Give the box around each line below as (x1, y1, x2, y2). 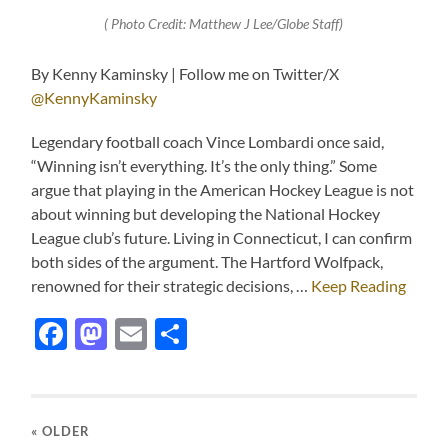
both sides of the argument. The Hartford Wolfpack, (31, 252, 384, 272)
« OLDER (31, 423, 91, 440)
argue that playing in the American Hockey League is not (31, 180, 415, 200)
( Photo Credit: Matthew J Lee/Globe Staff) (104, 16, 344, 33)
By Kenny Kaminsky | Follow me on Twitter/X (31, 64, 340, 84)
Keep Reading (311, 276, 407, 296)
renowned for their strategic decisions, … (31, 276, 312, 296)
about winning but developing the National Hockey (31, 204, 381, 224)
